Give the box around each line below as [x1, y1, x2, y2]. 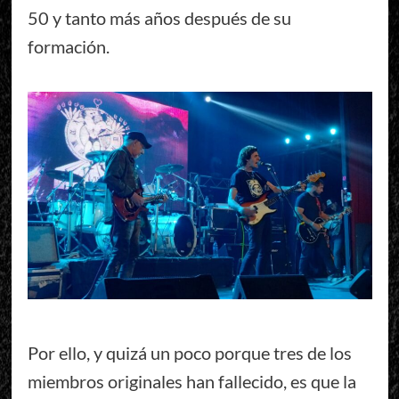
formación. [27, 36, 110, 58]
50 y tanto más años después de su [27, 7, 291, 29]
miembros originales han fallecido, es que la [27, 370, 356, 392]
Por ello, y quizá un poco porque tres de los [27, 341, 352, 363]
